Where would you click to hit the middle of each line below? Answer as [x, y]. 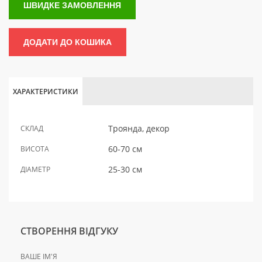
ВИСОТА [35, 149]
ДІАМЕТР [35, 170]
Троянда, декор [139, 129]
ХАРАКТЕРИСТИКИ [46, 92]
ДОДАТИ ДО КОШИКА [68, 42]
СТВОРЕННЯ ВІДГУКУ [69, 231]
